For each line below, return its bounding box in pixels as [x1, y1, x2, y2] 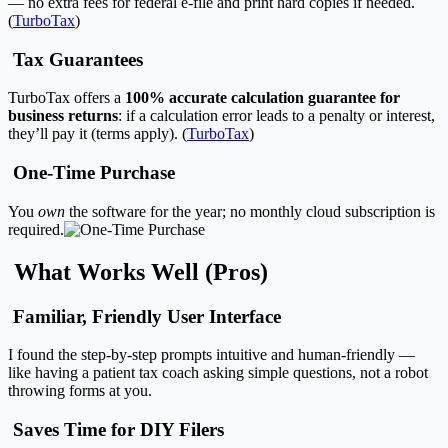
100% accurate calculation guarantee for [125, 89, 400, 107]
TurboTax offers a [8, 89, 125, 107]
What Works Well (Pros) [8, 258, 268, 285]
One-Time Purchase [8, 162, 175, 183]
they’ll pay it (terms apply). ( [8, 125, 187, 143]
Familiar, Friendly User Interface [8, 305, 281, 327]
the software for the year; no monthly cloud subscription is [65, 202, 435, 220]
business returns [8, 107, 118, 125]
